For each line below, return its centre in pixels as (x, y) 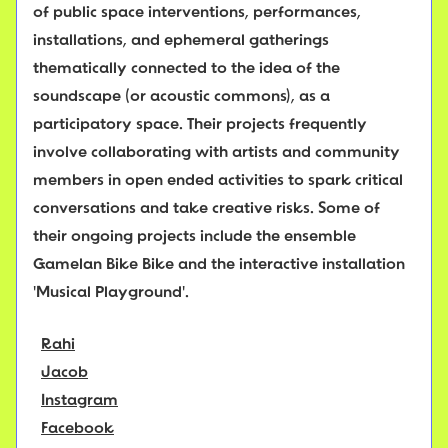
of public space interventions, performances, (197, 13)
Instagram (79, 401)
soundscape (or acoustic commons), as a (181, 97)
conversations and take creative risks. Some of (206, 209)
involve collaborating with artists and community (216, 153)
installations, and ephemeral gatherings (181, 41)
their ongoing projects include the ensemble (194, 237)
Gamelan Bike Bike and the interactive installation (219, 265)
